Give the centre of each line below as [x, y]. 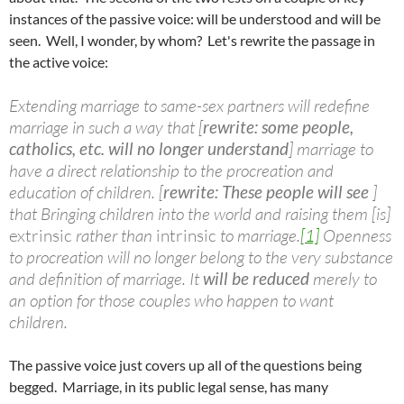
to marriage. [258, 235]
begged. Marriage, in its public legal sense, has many [169, 386]
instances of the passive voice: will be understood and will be [195, 18]
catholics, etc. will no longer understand [149, 148]
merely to [343, 279]
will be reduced [256, 278]
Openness [355, 235]
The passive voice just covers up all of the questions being [185, 365]
